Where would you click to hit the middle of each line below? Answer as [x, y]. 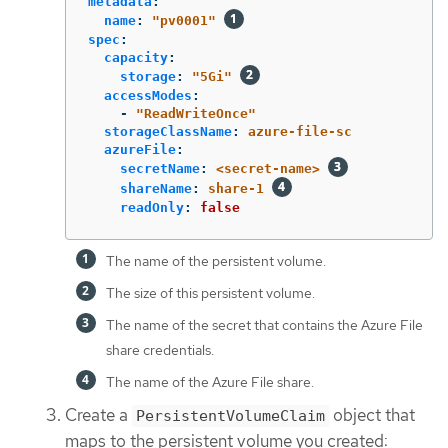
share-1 [236, 188]
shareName [156, 188]
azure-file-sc [300, 131]
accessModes [148, 95]
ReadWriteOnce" [200, 113]
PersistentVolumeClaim [230, 415]
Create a [98, 414]
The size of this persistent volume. [210, 292]
